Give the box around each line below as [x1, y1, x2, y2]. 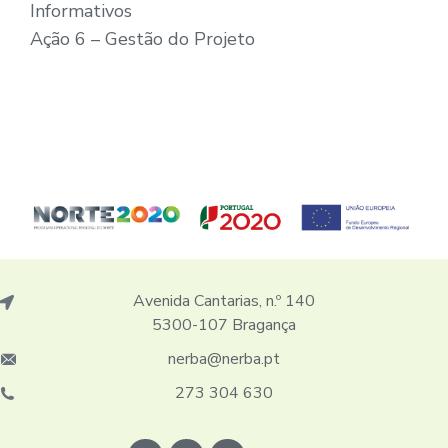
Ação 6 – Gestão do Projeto [30, 27, 255, 52]
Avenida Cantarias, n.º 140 [133, 290, 315, 313]
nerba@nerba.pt [168, 348, 280, 371]
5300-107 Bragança [152, 314, 296, 337]
